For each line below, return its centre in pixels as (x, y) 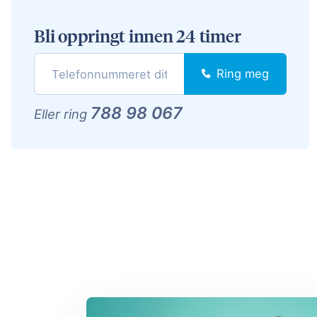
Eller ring (63, 114)
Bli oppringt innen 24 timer (138, 36)
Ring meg (243, 74)
